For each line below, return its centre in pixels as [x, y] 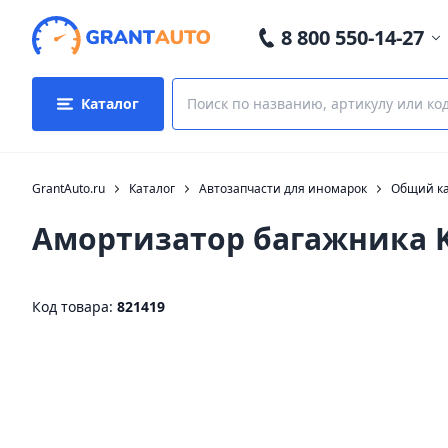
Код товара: [74, 306]
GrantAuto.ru [68, 188]
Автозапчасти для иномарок [283, 188]
